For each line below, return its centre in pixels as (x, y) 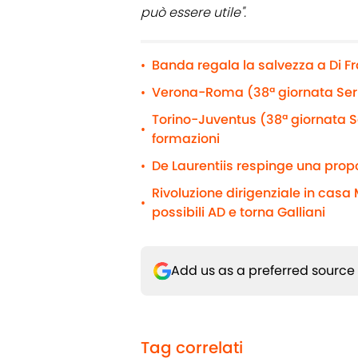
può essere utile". (193, 13)
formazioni (186, 139)
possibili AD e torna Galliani (239, 213)
